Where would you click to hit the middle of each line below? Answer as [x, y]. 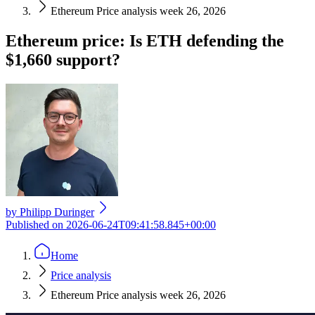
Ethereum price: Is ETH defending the [145, 40]
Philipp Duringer [57, 212]
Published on [36, 224]
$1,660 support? [63, 59]
